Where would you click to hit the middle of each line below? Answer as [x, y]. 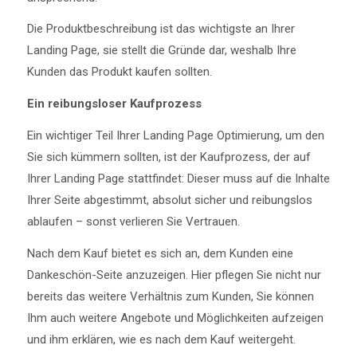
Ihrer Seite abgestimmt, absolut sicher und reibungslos [169, 200]
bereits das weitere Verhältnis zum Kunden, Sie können [170, 296]
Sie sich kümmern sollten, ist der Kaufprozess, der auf [169, 157]
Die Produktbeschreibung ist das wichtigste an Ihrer [161, 29]
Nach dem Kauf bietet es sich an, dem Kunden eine [160, 253]
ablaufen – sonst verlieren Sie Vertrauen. [133, 221]
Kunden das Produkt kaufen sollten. [119, 72]
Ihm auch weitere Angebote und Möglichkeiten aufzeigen [175, 318]
